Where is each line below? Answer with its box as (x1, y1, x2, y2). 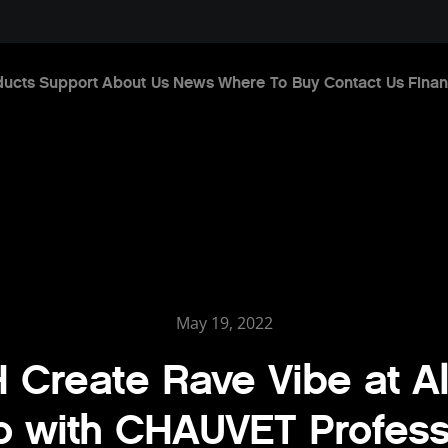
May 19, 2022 (175, 311, 273, 334)
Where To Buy (217, 72, 320, 92)
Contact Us (323, 72, 404, 92)
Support (38, 72, 98, 92)
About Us (101, 72, 169, 92)
